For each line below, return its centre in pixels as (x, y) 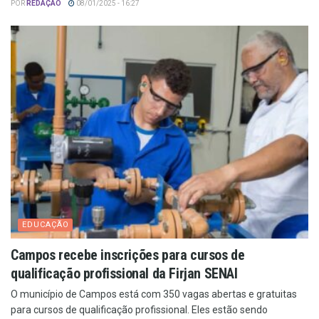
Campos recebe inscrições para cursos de (128, 255)
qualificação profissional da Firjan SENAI (124, 273)
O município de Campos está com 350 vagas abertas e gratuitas (154, 294)
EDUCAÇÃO (46, 224)
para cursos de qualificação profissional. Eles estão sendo (139, 309)
